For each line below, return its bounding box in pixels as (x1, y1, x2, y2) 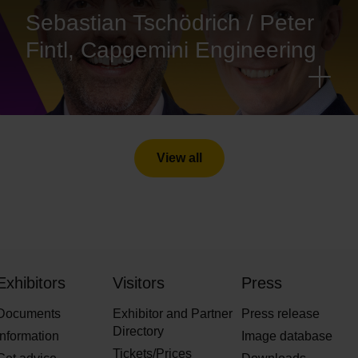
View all (156, 151, 202, 165)
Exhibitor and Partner (112, 307, 233, 321)
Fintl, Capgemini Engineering (26, 38, 316, 63)
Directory (112, 324, 164, 339)
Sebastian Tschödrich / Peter (26, 10, 314, 36)
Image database (241, 329, 333, 344)
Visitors (112, 274, 165, 292)
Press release (241, 307, 320, 321)
